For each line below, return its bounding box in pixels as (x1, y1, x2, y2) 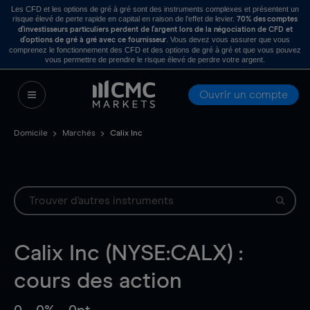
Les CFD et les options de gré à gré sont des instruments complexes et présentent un (11, 5, 299, 13)
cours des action (14, 271, 182, 293)
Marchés (62, 129, 95, 138)
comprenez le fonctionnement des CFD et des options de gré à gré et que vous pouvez (9, 46, 301, 54)
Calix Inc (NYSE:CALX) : (14, 243, 243, 265)
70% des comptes (236, 15, 298, 23)
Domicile (14, 129, 48, 138)
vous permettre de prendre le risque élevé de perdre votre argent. (45, 55, 265, 64)
